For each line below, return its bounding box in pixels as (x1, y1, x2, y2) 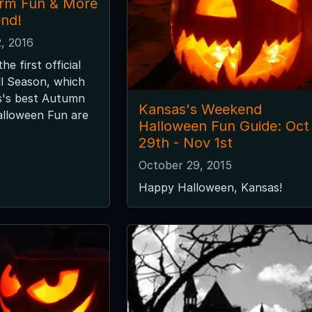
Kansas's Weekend (138, 100, 262, 118)
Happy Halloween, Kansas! (138, 180, 282, 194)
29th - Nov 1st (138, 134, 233, 151)
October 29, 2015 (138, 157, 232, 172)
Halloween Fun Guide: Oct (138, 117, 309, 134)
